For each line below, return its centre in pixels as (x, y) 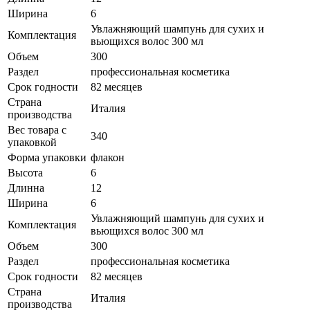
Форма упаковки (47, 157)
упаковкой (32, 142)
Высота (25, 172)
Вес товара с (37, 129)
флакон (108, 157)
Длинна (26, 188)
